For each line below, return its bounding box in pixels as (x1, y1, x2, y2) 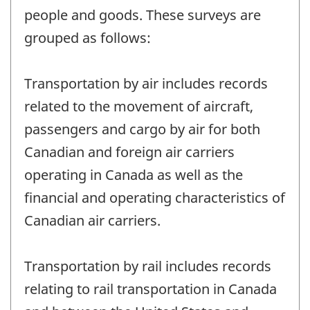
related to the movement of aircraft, (24, 97, 253, 116)
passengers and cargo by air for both (24, 120, 260, 139)
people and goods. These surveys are (24, 6, 261, 25)
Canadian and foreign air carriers (24, 143, 235, 162)
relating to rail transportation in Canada (24, 280, 277, 299)
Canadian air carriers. (24, 211, 161, 230)
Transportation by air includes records (24, 74, 268, 93)
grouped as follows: (24, 28, 151, 48)
